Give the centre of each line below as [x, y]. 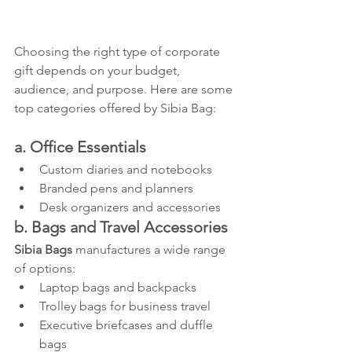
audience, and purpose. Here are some [125, 89]
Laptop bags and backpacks [118, 287]
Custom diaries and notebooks [126, 169]
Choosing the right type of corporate [119, 51]
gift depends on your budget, [99, 70]
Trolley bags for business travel [125, 306]
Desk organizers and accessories [130, 207]
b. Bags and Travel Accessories [121, 227]
